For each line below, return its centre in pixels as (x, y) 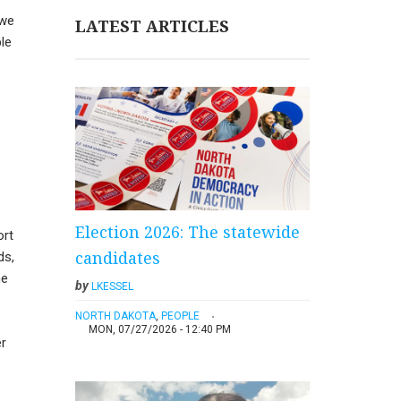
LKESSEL (112, 287)
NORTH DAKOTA (115, 316)
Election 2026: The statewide (187, 232)
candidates (117, 258)
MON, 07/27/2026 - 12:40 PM (159, 330)
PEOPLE (180, 316)
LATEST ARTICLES (152, 26)
